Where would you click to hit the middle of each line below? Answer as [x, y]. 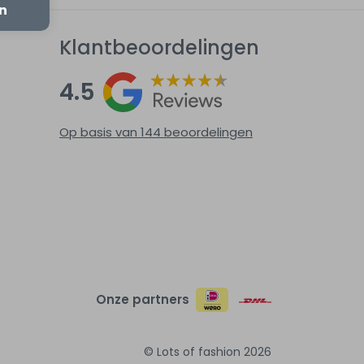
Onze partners [143, 300]
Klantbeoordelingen [159, 48]
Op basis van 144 [112, 132]
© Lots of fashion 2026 [208, 352]
